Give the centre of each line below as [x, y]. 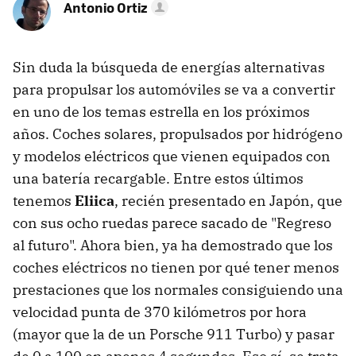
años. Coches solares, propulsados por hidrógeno [178, 134]
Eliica [95, 201]
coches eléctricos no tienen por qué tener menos [176, 267]
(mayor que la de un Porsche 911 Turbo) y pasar [174, 334]
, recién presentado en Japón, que [228, 201]
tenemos [44, 201]
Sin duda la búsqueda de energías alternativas [169, 67]
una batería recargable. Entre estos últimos [158, 178]
